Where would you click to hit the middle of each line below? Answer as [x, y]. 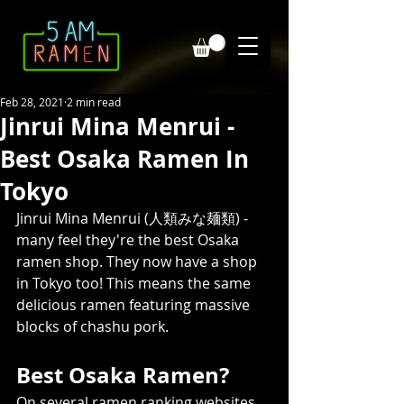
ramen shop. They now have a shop [138, 261]
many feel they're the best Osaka [129, 239]
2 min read [94, 101]
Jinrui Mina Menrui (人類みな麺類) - [134, 218]
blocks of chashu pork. [92, 326]
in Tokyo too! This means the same [135, 283]
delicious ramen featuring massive [135, 304]
